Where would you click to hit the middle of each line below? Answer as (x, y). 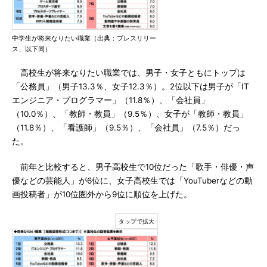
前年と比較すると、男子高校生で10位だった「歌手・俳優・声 (133, 167)
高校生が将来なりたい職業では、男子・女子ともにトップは (129, 73)
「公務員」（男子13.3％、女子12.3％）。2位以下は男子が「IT (131, 86)
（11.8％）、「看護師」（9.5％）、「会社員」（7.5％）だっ (126, 128)
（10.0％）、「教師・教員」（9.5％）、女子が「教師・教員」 (130, 114)
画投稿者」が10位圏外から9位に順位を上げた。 (102, 194)
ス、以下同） (32, 49)
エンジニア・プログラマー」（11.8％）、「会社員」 (111, 100)
